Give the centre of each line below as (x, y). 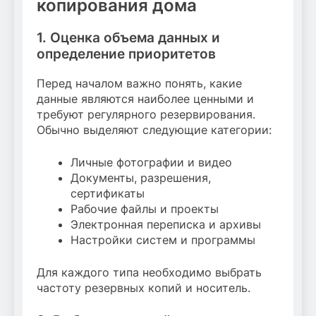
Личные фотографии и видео (151, 162)
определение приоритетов (126, 54)
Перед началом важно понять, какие (139, 83)
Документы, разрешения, (141, 177)
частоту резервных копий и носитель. (144, 287)
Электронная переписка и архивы (166, 224)
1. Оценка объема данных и (128, 37)
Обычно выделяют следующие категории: (154, 129)
